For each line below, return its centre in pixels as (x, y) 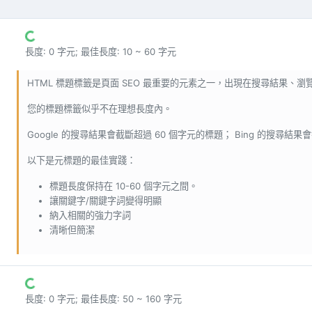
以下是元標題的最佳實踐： (81, 161)
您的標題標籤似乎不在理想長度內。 (100, 109)
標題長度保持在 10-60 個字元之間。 (124, 186)
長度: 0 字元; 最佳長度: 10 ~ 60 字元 (101, 52)
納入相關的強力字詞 (90, 216)
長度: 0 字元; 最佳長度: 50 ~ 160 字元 (103, 299)
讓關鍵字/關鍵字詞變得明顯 (106, 201)
